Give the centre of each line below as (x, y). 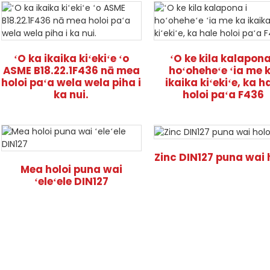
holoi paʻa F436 (224, 95)
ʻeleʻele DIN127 (71, 181)
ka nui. (71, 95)
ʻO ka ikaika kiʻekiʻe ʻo (71, 58)
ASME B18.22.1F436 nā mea (71, 71)
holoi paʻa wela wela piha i (71, 83)
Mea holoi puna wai (71, 169)
